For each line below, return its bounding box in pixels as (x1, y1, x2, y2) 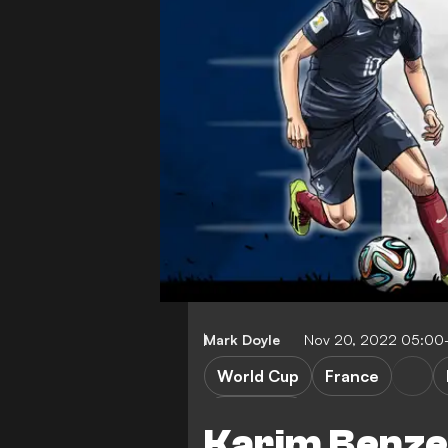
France (325, 365, 379, 386)
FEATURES (217, 405, 296, 426)
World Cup (217, 365, 299, 386)
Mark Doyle (204, 330, 280, 348)
